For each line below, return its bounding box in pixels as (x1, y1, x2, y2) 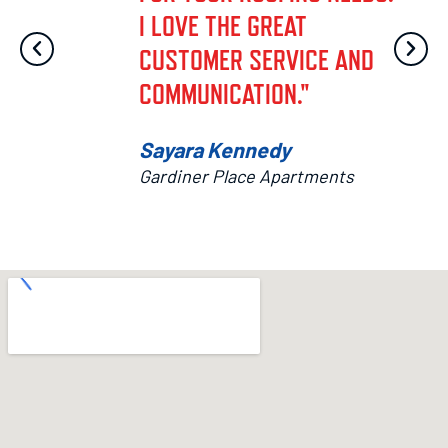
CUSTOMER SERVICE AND (139, 44, 374, 77)
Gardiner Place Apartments (139, 165, 354, 188)
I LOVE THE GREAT (139, 10, 307, 43)
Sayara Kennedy (139, 136, 291, 163)
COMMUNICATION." (139, 78, 310, 111)
